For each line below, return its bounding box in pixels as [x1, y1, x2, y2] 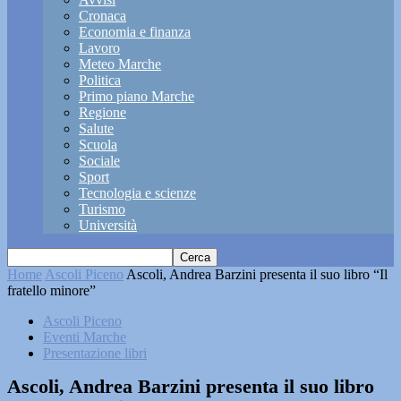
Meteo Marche [79, 56, 161, 72]
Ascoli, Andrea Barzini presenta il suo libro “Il [126, 267, 388, 282]
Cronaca [79, 8, 126, 23]
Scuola [79, 137, 117, 152]
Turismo [79, 201, 125, 217]
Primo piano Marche [79, 89, 194, 104]
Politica [79, 73, 121, 88]
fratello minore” [7, 283, 96, 298]
